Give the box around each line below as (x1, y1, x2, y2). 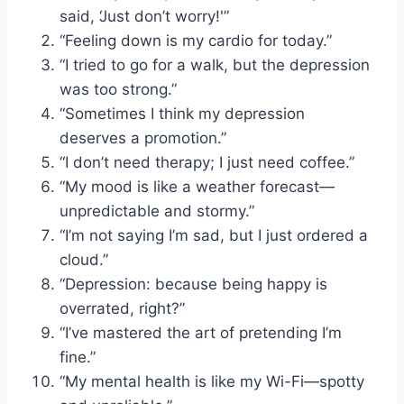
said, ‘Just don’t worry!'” (60, 6, 229, 25)
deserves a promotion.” (60, 128, 226, 147)
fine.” (60, 347, 96, 366)
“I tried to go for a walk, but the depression (60, 55, 370, 74)
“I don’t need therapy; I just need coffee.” (60, 152, 354, 171)
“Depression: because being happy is (60, 274, 327, 293)
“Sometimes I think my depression (60, 104, 305, 123)
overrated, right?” (60, 298, 185, 317)
